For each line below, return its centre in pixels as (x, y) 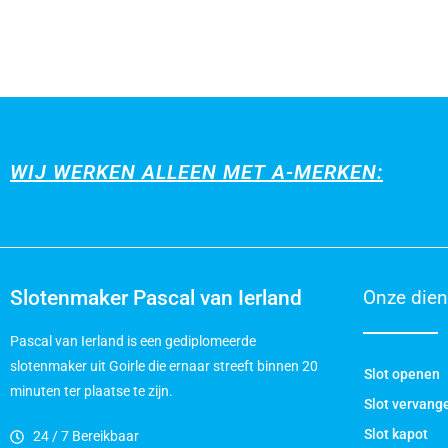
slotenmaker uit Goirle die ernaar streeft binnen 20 (164, 366)
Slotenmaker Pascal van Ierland (156, 298)
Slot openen (402, 374)
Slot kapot (396, 434)
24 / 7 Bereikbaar (85, 436)
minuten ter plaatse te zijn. (91, 391)
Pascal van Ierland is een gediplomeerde (133, 341)
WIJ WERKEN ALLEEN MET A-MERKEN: (196, 172)
